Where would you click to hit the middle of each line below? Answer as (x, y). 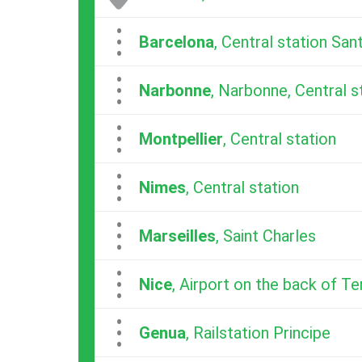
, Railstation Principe (258, 333)
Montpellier (181, 139)
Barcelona (177, 42)
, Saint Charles (266, 236)
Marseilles (177, 236)
